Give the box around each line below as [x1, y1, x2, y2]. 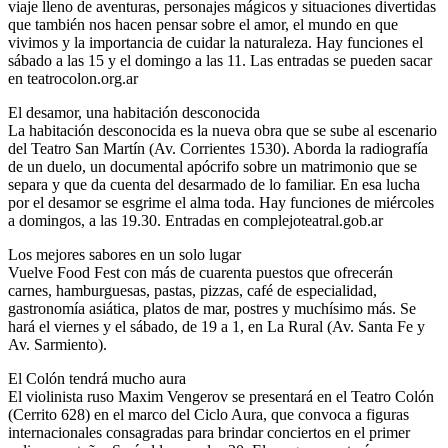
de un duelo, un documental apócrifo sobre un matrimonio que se [8, 158, 417, 176]
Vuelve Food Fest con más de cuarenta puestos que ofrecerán [8, 264, 393, 282]
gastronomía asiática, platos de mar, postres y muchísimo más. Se [8, 300, 416, 318]
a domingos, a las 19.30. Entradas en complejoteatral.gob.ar [8, 212, 383, 230]
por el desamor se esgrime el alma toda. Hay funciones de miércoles [8, 194, 434, 212]
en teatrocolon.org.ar [8, 70, 138, 88]
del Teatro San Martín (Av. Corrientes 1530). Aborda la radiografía [8, 140, 428, 158]
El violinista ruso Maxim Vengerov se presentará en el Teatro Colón [8, 388, 434, 406]
